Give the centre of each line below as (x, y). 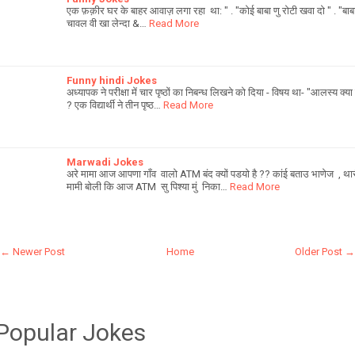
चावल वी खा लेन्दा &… (107, 23)
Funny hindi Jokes (112, 80)
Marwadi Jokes (105, 162)
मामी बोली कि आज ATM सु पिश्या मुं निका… (147, 186)
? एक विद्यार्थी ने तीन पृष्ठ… (114, 105)
